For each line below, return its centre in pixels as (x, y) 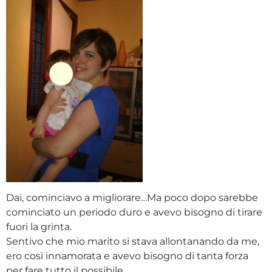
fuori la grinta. (39, 227)
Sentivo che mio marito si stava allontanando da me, (133, 242)
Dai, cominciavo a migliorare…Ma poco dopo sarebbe (132, 198)
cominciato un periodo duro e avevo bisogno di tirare (134, 212)
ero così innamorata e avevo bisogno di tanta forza (127, 256)
